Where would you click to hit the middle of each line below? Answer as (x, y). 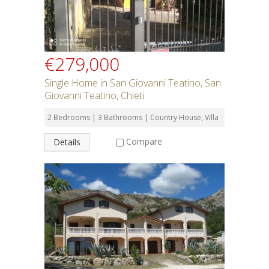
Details (67, 142)
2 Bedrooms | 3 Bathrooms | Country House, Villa (133, 117)
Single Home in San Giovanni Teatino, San (133, 83)
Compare (144, 141)
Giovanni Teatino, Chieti (94, 95)
